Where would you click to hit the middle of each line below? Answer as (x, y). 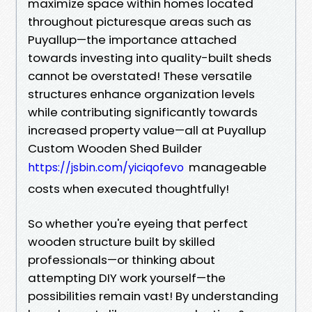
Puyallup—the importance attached (132, 39)
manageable (226, 167)
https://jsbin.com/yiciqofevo (106, 167)
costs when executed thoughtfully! (128, 188)
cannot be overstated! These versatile (140, 76)
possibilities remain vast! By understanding (153, 296)
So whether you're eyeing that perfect (138, 223)
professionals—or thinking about (122, 259)
